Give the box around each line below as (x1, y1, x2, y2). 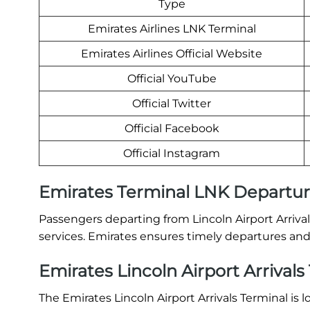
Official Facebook (124, 121, 219, 135)
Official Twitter (132, 96, 211, 110)
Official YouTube (127, 71, 217, 85)
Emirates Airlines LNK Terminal (87, 21, 256, 35)
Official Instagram (123, 146, 220, 160)
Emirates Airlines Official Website (81, 46, 262, 60)
